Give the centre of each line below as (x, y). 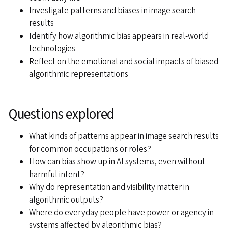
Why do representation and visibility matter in (109, 187)
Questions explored (62, 114)
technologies (52, 49)
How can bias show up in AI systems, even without (117, 162)
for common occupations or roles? (90, 149)
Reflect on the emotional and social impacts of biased (124, 61)
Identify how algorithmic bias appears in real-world (119, 36)
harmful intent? (57, 174)
